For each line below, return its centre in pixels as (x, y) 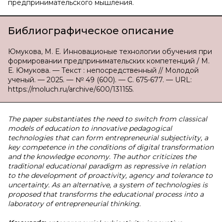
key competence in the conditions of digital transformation (111, 147)
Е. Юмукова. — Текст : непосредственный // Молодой (103, 70)
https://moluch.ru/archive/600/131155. (71, 89)
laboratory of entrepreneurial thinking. (74, 204)
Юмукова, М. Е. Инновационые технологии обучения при (110, 52)
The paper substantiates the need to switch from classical (108, 119)
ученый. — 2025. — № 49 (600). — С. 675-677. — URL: (100, 80)
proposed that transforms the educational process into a (106, 194)
